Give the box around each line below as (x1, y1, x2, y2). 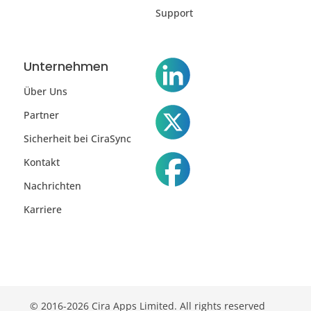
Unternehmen (23, 58, 108, 76)
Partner (23, 108, 59, 122)
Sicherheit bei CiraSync (23, 132, 131, 146)
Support (155, 6, 193, 20)
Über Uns (23, 85, 67, 99)
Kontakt (23, 155, 60, 169)
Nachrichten (23, 179, 81, 193)
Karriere (23, 203, 62, 217)
